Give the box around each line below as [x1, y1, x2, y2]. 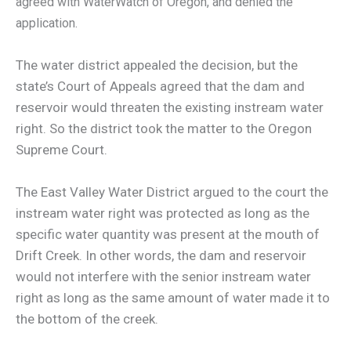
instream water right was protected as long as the [16, 205, 309, 222]
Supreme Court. [16, 142, 107, 158]
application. [16, 16, 78, 31]
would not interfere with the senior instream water [16, 269, 311, 285]
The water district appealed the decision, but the [16, 57, 298, 74]
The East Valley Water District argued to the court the [16, 184, 328, 201]
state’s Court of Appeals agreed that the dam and [16, 78, 305, 95]
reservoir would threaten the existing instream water [16, 100, 324, 116]
